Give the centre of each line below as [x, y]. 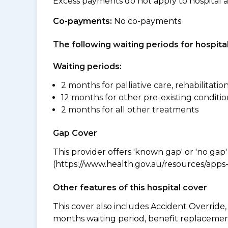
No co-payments [147, 21]
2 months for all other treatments [130, 110]
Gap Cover [75, 133]
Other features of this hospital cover [130, 188]
